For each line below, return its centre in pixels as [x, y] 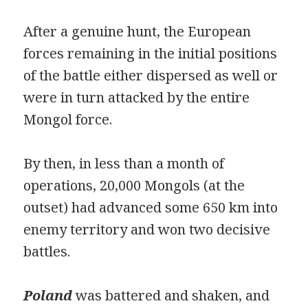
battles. [47, 252]
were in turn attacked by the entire [137, 98]
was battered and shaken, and [171, 296]
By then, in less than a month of [124, 164]
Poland [48, 296]
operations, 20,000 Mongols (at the [134, 186]
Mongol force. [68, 120]
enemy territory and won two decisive [147, 230]
